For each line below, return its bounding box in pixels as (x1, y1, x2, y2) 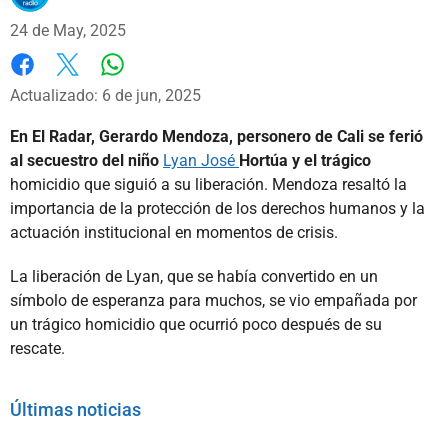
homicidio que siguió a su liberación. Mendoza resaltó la (10, 174, 407, 194)
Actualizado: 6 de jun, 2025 (10, 85, 201, 105)
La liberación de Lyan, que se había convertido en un (10, 266, 378, 286)
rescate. (10, 338, 65, 358)
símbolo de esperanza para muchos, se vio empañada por (10, 290, 417, 310)
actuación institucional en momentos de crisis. (10, 222, 338, 242)
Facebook (10, 75, 79, 95)
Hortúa (239, 150, 288, 170)
